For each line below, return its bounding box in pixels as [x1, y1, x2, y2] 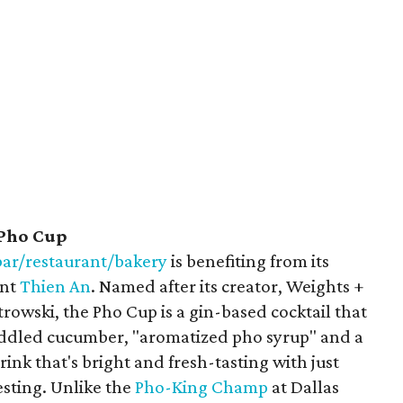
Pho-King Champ [135, 376, 269, 398]
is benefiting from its [167, 250, 330, 272]
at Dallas [268, 376, 340, 398]
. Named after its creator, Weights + [91, 275, 365, 297]
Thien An [20, 275, 92, 297]
